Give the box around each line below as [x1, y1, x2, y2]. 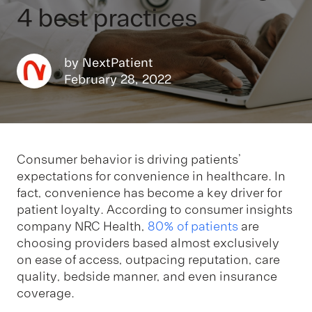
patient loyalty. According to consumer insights [17, 201, 292, 217]
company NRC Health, [17, 218, 148, 234]
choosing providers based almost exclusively [17, 235, 279, 251]
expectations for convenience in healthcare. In [17, 168, 286, 184]
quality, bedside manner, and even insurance [17, 268, 277, 284]
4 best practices [17, 2, 197, 34]
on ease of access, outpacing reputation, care [17, 251, 280, 267]
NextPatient [82, 54, 153, 70]
